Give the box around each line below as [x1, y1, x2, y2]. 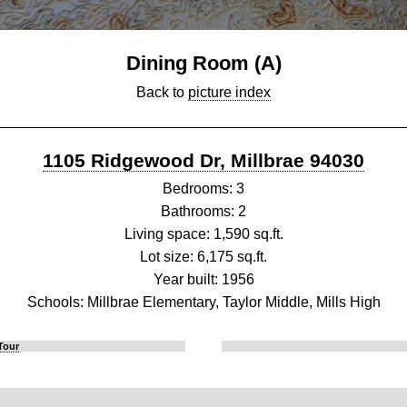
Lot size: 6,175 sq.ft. [140, 249, 267, 265]
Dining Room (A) [125, 52, 282, 75]
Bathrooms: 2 [161, 203, 246, 220]
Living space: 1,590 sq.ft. [124, 226, 283, 243]
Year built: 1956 [153, 272, 254, 288]
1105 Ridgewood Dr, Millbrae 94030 [43, 150, 364, 172]
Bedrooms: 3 [163, 181, 244, 197]
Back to [136, 84, 188, 101]
